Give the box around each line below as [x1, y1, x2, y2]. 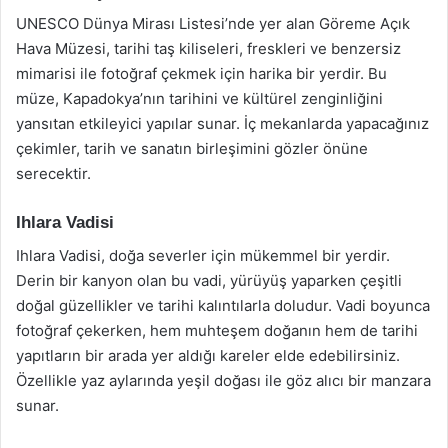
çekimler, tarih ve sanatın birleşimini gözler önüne [16, 139, 368, 158]
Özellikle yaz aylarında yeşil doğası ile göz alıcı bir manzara [16, 370, 431, 390]
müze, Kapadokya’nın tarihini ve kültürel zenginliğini [16, 89, 383, 108]
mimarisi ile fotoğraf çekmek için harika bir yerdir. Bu [16, 64, 387, 83]
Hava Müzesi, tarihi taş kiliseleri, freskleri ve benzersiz [16, 39, 401, 58]
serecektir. [16, 164, 91, 183]
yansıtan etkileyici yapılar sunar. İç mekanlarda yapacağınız [16, 114, 429, 133]
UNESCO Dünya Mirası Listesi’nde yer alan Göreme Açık [16, 14, 410, 33]
